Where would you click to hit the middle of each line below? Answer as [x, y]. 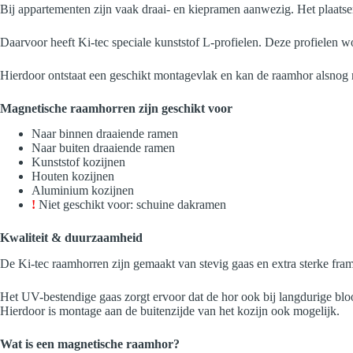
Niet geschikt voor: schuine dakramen [132, 205]
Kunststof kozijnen [78, 162]
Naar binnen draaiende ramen [105, 134]
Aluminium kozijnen [83, 191]
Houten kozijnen [73, 176]
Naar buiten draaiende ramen [103, 148]
